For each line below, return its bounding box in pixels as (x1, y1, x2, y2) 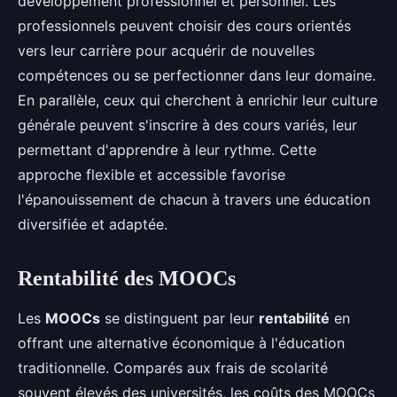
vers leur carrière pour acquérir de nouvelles (18, 42, 315, 59)
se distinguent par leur (100, 309, 259, 327)
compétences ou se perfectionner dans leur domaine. (18, 66, 376, 84)
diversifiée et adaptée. (18, 215, 167, 233)
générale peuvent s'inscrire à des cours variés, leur (18, 116, 357, 134)
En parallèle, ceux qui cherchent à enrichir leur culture (18, 91, 378, 109)
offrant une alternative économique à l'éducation (18, 334, 345, 352)
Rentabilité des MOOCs (18, 267, 236, 290)
